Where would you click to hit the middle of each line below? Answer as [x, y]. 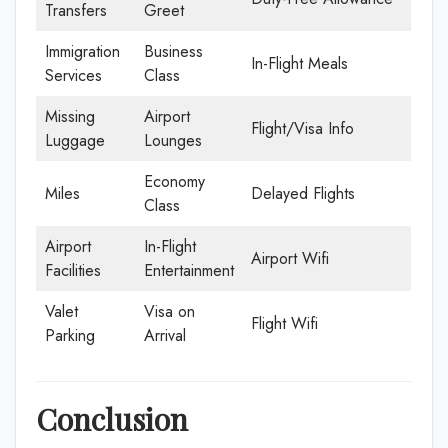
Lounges [173, 140]
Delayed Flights [303, 193]
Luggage [75, 140]
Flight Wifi [284, 323]
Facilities [73, 270]
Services [73, 75]
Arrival [165, 335]
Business [173, 51]
